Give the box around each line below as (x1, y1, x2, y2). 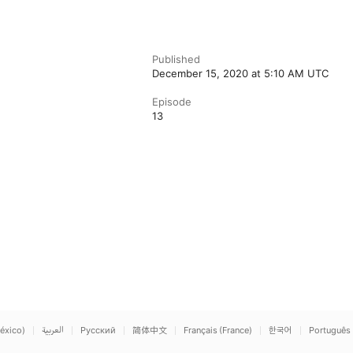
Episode (152, 95, 192, 108)
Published (152, 53, 201, 65)
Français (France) (184, 325, 252, 336)
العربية (42, 325, 64, 336)
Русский (80, 325, 116, 336)
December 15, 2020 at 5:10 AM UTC (152, 67, 329, 80)
